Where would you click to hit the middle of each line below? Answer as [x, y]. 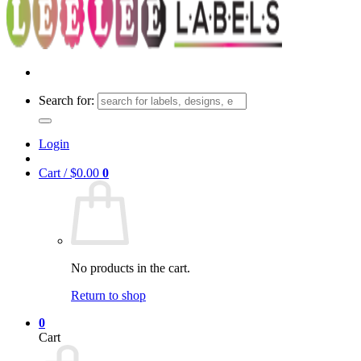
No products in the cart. [131, 268]
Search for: [66, 101]
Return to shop [108, 296]
